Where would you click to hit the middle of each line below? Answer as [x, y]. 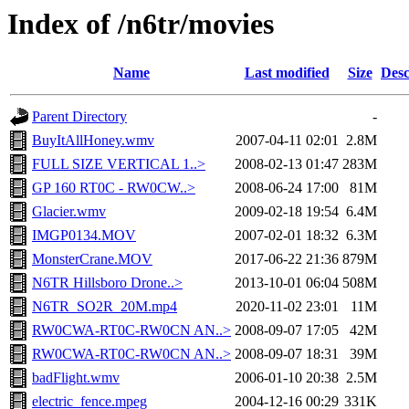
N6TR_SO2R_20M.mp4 [105, 307]
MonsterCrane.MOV [92, 259]
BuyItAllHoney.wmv [93, 141]
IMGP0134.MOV [84, 236]
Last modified [287, 73]
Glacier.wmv [69, 212]
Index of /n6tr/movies [141, 24]
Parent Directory [79, 117]
